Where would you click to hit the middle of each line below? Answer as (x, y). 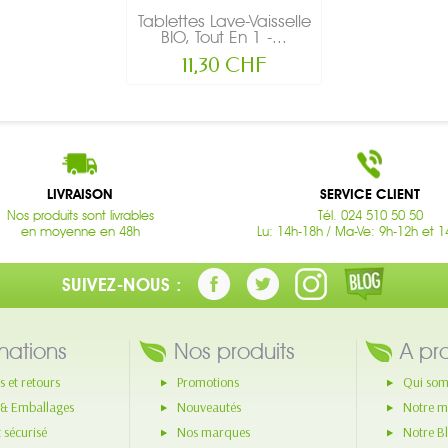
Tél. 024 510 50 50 (370, 214)
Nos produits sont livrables (80, 214)
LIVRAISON (80, 194)
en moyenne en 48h (80, 230)
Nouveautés (208, 407)
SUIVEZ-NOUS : (121, 284)
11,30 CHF (224, 65)
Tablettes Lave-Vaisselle (224, 20)
